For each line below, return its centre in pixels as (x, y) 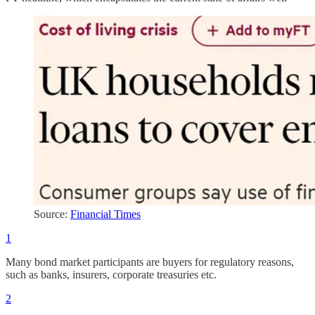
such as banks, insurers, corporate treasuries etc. (111, 274)
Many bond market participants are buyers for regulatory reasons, (150, 262)
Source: (52, 214)
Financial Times (105, 214)
